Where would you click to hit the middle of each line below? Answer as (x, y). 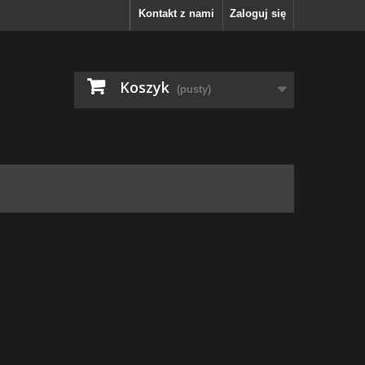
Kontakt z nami (176, 13)
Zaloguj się (258, 13)
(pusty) (194, 89)
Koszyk (145, 87)
